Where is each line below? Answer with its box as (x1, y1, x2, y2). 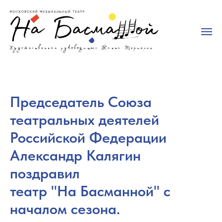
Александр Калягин (10, 146, 141, 165)
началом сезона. (10, 200, 120, 218)
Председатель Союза (10, 93, 152, 111)
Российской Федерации (10, 128, 166, 147)
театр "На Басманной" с (10, 182, 170, 200)
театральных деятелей (10, 111, 159, 129)
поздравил (10, 164, 80, 182)
